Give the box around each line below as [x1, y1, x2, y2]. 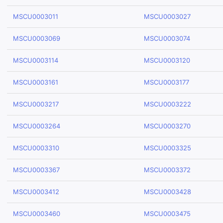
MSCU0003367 [13, 166, 60, 174]
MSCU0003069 [13, 34, 60, 42]
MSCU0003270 [144, 122, 191, 130]
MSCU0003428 [144, 188, 191, 196]
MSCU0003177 [144, 78, 189, 86]
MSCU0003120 [144, 56, 190, 64]
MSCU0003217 [13, 100, 59, 108]
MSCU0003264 [13, 122, 60, 130]
